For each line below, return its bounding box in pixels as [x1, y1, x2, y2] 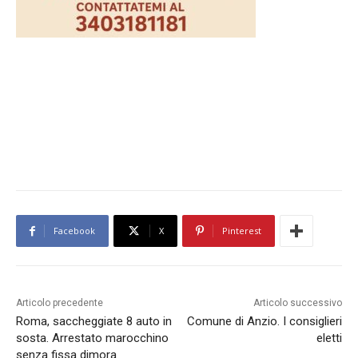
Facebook [54, 225, 95, 237]
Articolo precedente [16, 297, 103, 309]
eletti [316, 331, 342, 346]
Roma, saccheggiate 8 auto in [16, 314, 172, 329]
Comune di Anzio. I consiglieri [186, 314, 342, 329]
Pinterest [222, 225, 261, 237]
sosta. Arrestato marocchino [16, 331, 169, 346]
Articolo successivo [253, 297, 342, 309]
